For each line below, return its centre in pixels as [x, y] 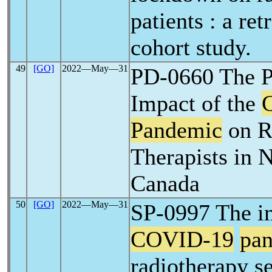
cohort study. [191, 47]
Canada [165, 183]
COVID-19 [182, 239]
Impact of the [196, 103]
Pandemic [176, 130]
